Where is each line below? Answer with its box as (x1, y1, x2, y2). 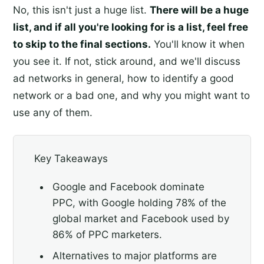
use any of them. (13, 107, 93, 118)
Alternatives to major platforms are (52, 249, 217, 262)
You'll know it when (151, 38, 245, 50)
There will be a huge (150, 4, 249, 16)
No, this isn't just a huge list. (13, 4, 150, 16)
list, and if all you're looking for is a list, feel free (13, 21, 248, 33)
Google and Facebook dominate (52, 181, 204, 193)
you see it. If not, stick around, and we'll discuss (13, 55, 240, 67)
